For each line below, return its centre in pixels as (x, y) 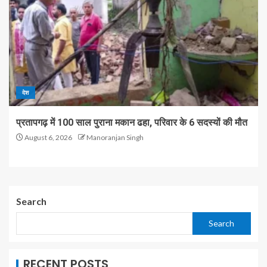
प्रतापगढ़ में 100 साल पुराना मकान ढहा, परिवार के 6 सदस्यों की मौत (132, 122)
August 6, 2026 (48, 137)
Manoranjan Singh (115, 137)
